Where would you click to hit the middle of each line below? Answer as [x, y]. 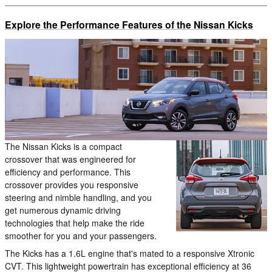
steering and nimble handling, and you [78, 197]
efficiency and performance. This [68, 172]
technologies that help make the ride [75, 223]
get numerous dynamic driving [63, 210]
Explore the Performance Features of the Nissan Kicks [129, 24]
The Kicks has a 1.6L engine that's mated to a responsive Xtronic [130, 253]
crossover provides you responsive [72, 184]
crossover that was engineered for [70, 159]
